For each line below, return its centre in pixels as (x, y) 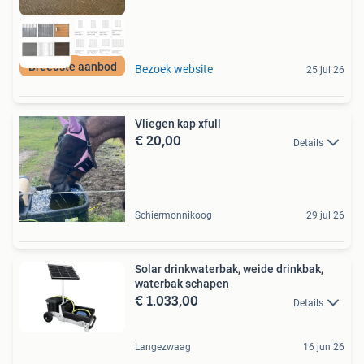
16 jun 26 (324, 347)
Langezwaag (163, 347)
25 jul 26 (325, 70)
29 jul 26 (325, 216)
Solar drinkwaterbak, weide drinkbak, (229, 269)
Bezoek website (174, 69)
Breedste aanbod (72, 67)
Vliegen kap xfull (178, 124)
